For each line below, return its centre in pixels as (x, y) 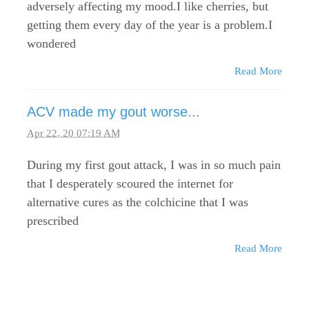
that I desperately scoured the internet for (130, 184)
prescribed (52, 221)
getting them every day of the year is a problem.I (149, 25)
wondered (51, 44)
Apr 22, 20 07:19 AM (73, 133)
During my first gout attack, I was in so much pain (153, 165)
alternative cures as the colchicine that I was (137, 202)
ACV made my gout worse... (113, 112)
